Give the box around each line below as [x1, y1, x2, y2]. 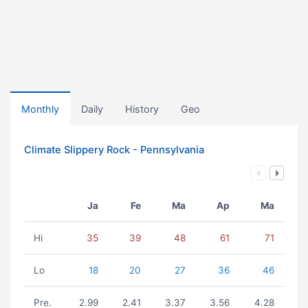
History [125, 103, 159, 115]
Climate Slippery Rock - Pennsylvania [24, 144, 204, 156]
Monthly [21, 103, 59, 115]
